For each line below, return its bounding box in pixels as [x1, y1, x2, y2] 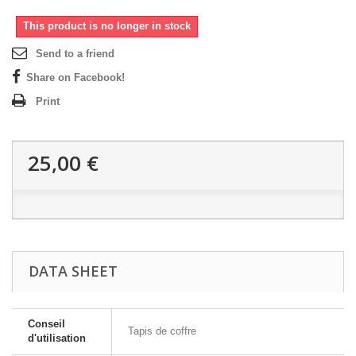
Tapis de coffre [128, 325, 196, 337]
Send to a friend [36, 48, 114, 60]
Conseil [28, 318, 65, 330]
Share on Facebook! [26, 72, 125, 83]
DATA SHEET [29, 261, 118, 281]
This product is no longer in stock [23, 20, 191, 32]
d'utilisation [28, 332, 86, 344]
